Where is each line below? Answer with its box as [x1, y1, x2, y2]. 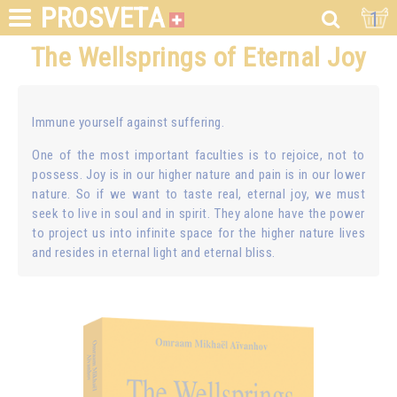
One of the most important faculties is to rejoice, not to [32, 147, 365, 164]
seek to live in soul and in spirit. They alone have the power [32, 206, 365, 222]
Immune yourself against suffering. [32, 114, 224, 131]
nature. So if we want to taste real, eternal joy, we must [32, 186, 365, 203]
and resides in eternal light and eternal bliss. [32, 245, 276, 261]
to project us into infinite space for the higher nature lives [32, 225, 365, 242]
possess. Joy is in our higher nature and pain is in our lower [32, 167, 365, 183]
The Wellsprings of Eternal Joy [30, 42, 367, 73]
